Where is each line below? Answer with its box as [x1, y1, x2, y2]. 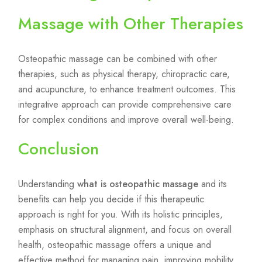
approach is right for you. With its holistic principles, [18, 208, 223, 222]
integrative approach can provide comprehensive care [18, 98, 232, 112]
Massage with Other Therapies [18, 12, 243, 36]
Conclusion [18, 137, 99, 161]
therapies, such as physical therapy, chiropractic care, [18, 67, 230, 81]
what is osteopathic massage [77, 177, 198, 191]
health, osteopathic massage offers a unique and [18, 238, 211, 252]
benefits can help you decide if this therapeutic [18, 192, 204, 206]
